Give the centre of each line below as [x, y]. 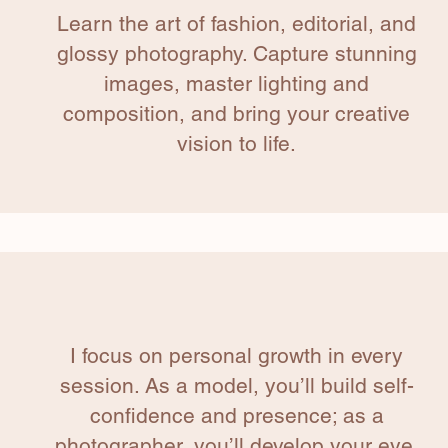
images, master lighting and [236, 84]
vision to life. [236, 144]
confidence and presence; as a [236, 416]
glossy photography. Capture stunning [236, 54]
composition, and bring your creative [236, 114]
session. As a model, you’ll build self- [236, 386]
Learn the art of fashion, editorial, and [236, 24]
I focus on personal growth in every [236, 356]
